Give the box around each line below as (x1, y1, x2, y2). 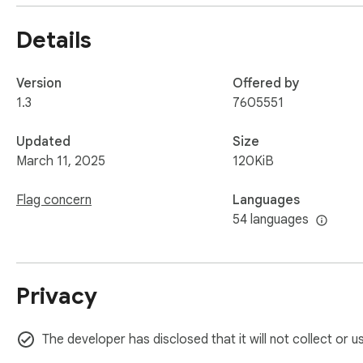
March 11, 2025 (16, 152, 105, 169)
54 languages (233, 211, 309, 228)
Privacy (16, 281, 97, 310)
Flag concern (16, 191, 92, 208)
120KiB (233, 152, 274, 169)
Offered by (233, 75, 300, 92)
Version (16, 75, 62, 92)
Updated (16, 133, 70, 150)
